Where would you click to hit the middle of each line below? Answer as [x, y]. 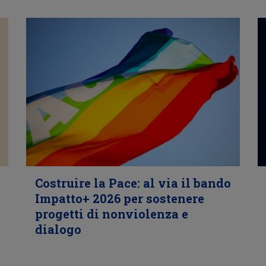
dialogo [58, 229]
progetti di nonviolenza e [111, 214]
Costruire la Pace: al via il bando [133, 183]
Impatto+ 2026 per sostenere [119, 198]
